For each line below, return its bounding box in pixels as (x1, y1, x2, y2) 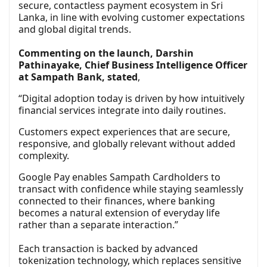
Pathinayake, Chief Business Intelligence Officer (18, 58, 247, 72)
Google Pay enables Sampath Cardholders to (18, 170, 221, 184)
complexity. (18, 149, 69, 163)
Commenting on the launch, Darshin (18, 46, 194, 60)
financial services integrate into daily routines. (18, 104, 226, 117)
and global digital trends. (18, 23, 131, 36)
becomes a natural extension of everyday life (18, 206, 220, 220)
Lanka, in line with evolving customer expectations (18, 11, 245, 24)
